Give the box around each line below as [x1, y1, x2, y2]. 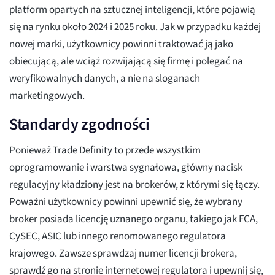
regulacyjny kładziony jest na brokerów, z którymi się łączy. [9, 177, 260, 193]
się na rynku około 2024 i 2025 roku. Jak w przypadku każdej [9, 20, 261, 35]
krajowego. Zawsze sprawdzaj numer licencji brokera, [9, 246, 237, 261]
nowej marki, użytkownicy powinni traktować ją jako [9, 37, 233, 52]
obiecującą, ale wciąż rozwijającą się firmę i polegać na [9, 54, 243, 69]
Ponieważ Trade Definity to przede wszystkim [9, 143, 201, 158]
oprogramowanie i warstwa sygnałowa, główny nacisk [9, 160, 242, 176]
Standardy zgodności [9, 113, 150, 136]
